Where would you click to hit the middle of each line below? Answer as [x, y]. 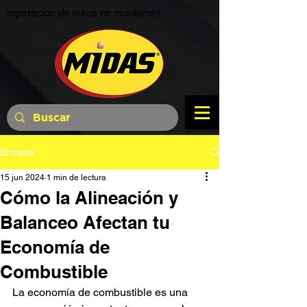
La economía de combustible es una [101, 292]
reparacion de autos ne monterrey [84, 13]
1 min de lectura [76, 177]
